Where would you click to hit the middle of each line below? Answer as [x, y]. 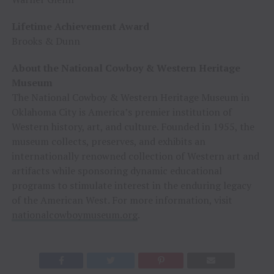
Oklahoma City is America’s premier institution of [121, 112]
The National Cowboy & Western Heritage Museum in [130, 97]
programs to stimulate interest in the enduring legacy [131, 185]
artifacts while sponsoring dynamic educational [117, 170]
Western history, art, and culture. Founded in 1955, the [133, 126]
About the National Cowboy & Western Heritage [126, 68]
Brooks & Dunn [46, 41]
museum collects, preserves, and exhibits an [108, 141]
